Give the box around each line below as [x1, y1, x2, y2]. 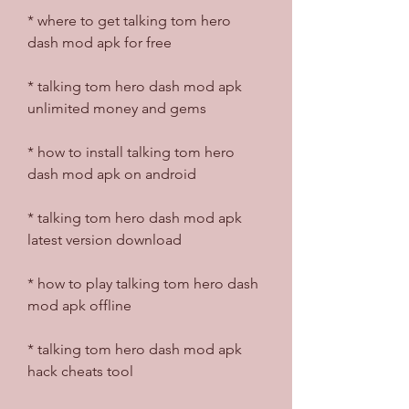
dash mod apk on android [27, 164, 196, 183]
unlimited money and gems [27, 99, 206, 117]
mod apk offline [27, 296, 131, 314]
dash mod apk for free [27, 33, 172, 51]
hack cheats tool [27, 362, 133, 380]
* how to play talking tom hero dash [27, 274, 258, 292]
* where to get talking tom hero [27, 11, 231, 29]
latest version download [27, 230, 182, 248]
